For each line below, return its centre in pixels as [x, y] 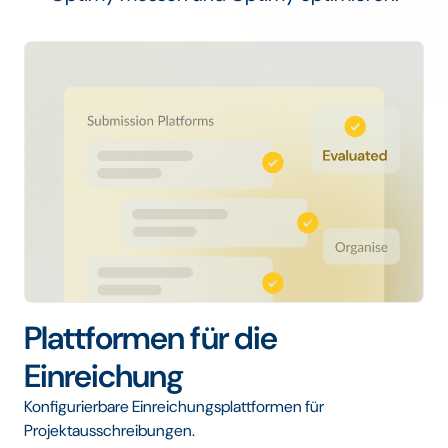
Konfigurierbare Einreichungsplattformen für [174, 406]
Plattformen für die [150, 337]
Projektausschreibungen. [109, 430]
